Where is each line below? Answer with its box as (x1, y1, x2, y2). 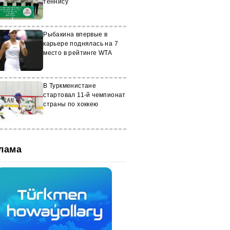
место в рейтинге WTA (43, 49, 112, 56)
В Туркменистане (43, 82, 97, 89)
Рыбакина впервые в (43, 31, 108, 38)
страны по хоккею (43, 101, 99, 108)
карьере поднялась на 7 (43, 40, 118, 47)
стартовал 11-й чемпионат (43, 91, 126, 99)
